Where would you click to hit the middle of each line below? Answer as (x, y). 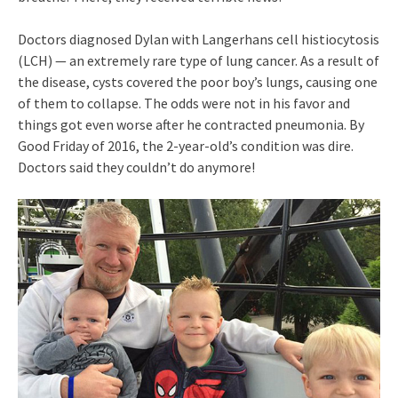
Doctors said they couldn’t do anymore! (136, 167)
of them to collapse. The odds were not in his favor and (184, 103)
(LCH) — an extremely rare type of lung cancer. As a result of (199, 61)
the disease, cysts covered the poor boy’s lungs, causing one (198, 82)
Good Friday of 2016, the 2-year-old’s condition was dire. (186, 146)
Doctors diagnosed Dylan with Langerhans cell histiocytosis (199, 40)
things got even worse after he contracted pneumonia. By (191, 125)
